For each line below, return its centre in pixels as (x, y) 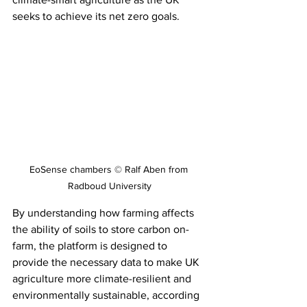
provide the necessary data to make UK (107, 262)
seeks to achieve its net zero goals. (96, 16)
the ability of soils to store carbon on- (101, 229)
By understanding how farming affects (105, 212)
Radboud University (110, 185)
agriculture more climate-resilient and (103, 278)
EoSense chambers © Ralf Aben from (110, 169)
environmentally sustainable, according (107, 295)
